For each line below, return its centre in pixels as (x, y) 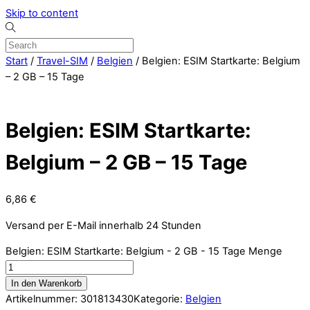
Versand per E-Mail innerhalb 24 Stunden (103, 225)
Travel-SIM (62, 61)
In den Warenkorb (46, 284)
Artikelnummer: (43, 299)
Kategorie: (159, 299)
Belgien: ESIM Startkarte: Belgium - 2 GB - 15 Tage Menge (144, 252)
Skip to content (42, 13)
